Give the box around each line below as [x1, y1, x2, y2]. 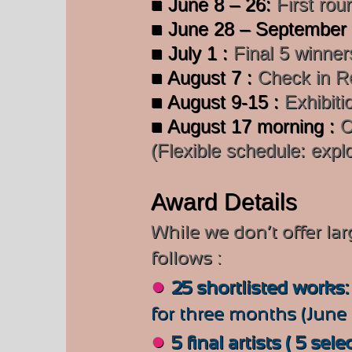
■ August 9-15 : [151, 91, 284, 112]
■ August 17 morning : [151, 115, 340, 137]
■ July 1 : [151, 42, 233, 64]
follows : [151, 247, 221, 268]
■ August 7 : [151, 67, 258, 88]
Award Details [151, 189, 297, 214]
